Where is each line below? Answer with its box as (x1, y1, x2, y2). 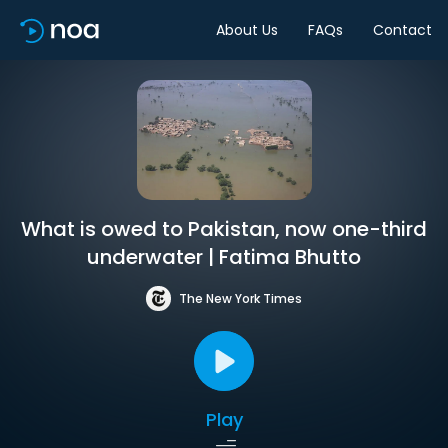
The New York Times (179, 289, 302, 307)
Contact (373, 19, 432, 40)
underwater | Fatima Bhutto (87, 243, 361, 271)
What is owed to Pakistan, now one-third (21, 215, 427, 243)
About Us (216, 19, 278, 40)
